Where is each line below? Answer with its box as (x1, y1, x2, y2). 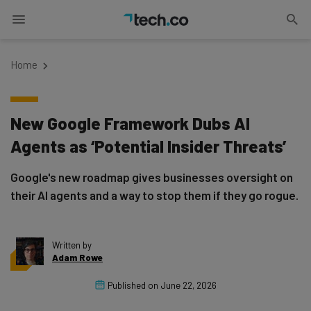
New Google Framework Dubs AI (10, 113, 250, 133)
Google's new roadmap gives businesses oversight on (10, 170, 293, 184)
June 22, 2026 (160, 280, 217, 291)
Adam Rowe (52, 252, 103, 263)
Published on (107, 280, 158, 291)
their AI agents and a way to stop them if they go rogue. (10, 188, 299, 202)
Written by (52, 239, 92, 251)
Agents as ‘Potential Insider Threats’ (10, 136, 286, 156)
